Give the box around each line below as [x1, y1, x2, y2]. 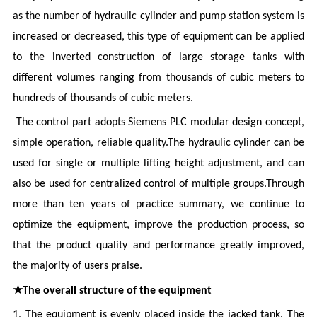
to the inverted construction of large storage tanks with [13, 52, 304, 64]
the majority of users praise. [13, 260, 143, 272]
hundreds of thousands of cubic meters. [13, 93, 194, 105]
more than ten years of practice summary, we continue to [13, 199, 304, 211]
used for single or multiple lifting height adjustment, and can [13, 158, 304, 170]
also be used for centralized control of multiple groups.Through [13, 178, 304, 190]
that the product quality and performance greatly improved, [13, 240, 304, 252]
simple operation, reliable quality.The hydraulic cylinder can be [13, 137, 304, 149]
